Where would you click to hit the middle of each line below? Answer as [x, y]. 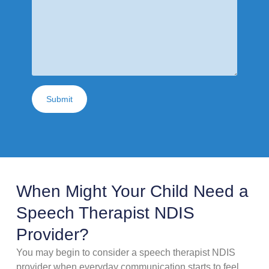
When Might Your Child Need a [132, 192]
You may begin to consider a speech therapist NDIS [125, 253]
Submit [59, 99]
